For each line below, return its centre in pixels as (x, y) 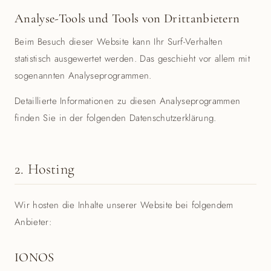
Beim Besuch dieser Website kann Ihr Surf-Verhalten (119, 42)
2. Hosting (45, 169)
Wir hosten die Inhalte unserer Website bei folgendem (124, 205)
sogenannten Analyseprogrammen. (83, 76)
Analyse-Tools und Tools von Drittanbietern (127, 18)
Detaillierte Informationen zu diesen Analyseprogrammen (128, 101)
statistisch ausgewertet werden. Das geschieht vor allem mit (132, 59)
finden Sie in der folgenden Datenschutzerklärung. (116, 118)
